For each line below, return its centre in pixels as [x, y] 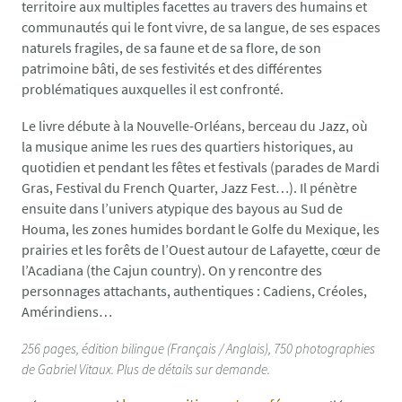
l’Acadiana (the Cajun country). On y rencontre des [172, 271]
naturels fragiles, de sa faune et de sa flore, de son [171, 48]
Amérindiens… [67, 312]
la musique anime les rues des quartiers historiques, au [188, 147]
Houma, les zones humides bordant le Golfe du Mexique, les [201, 229]
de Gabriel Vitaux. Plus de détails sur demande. [146, 370]
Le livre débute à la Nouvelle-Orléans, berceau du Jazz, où [195, 126]
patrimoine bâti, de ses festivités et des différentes [172, 69]
